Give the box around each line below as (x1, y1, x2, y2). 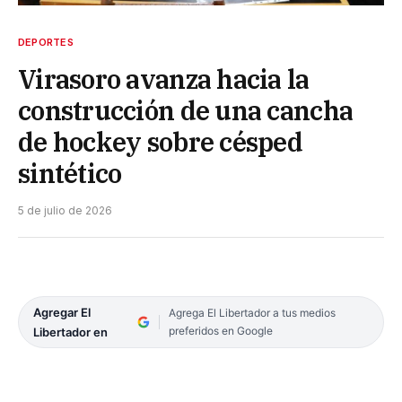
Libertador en (33, 324, 108, 339)
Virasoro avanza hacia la (18, 61, 310, 96)
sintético (18, 155, 122, 190)
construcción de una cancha (18, 92, 354, 127)
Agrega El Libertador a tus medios (168, 305, 336, 319)
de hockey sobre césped (18, 124, 303, 159)
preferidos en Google (168, 323, 273, 337)
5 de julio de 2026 (18, 203, 112, 217)
